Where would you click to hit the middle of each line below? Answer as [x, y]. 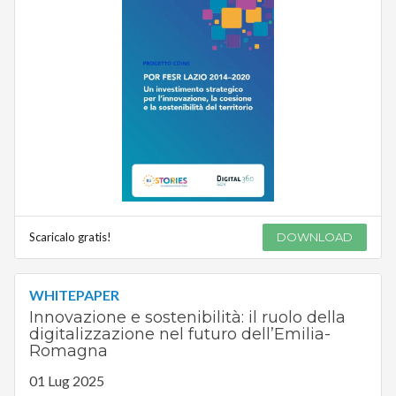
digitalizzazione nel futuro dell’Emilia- [179, 334]
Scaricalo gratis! [70, 236]
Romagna [68, 350]
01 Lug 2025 [66, 380]
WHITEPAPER [74, 294]
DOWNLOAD [315, 236]
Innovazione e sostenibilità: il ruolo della [187, 317]
